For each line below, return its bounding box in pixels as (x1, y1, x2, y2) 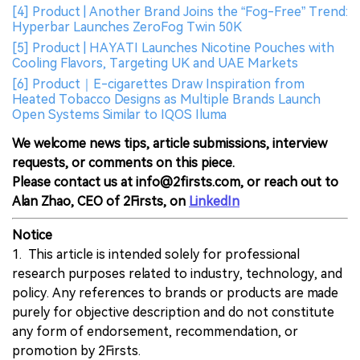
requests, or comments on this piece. (12, 154, 235, 170)
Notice (12, 227, 52, 243)
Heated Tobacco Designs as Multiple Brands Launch (12, 91, 321, 107)
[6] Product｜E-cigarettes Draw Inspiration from (12, 76, 305, 92)
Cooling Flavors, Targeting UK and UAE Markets (12, 55, 298, 71)
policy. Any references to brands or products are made (12, 284, 338, 301)
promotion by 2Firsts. (12, 342, 141, 358)
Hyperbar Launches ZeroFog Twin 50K (12, 18, 242, 35)
